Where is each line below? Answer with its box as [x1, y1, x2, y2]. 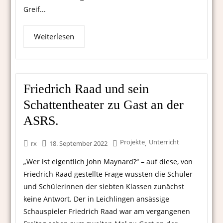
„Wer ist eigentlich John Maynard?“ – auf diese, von [23, 157, 193, 167]
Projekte [120, 137, 145, 147]
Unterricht [149, 137, 180, 147]
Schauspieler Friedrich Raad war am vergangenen [23, 207, 191, 217]
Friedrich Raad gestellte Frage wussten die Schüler [23, 169, 193, 179]
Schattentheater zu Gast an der [23, 98, 184, 112]
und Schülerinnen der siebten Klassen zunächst [23, 182, 185, 192]
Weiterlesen [34, 31, 75, 42]
